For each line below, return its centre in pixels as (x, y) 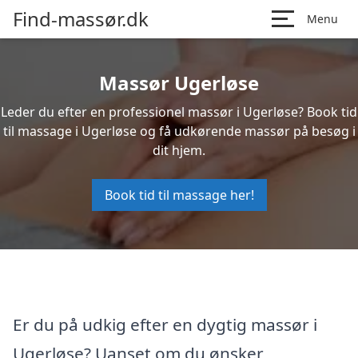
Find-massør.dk (81, 19)
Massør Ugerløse (179, 83)
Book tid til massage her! (179, 195)
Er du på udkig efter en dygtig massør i (165, 324)
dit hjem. (179, 150)
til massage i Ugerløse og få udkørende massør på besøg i (179, 131)
